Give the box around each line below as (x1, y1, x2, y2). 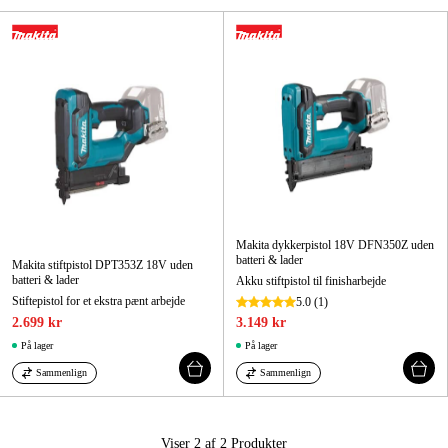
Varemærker (12, 99, 100, 119)
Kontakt (12, 179, 70, 199)
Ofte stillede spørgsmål (12, 219, 180, 239)
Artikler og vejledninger (12, 139, 187, 159)
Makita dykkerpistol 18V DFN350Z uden (236, 238, 434, 253)
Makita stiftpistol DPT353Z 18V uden (12, 258, 193, 273)
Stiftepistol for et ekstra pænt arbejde (12, 294, 185, 309)
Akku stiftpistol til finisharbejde (236, 274, 386, 289)
